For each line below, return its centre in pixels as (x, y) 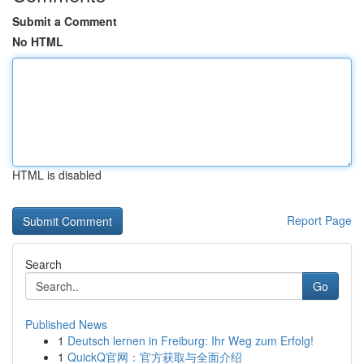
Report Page (319, 220)
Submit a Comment (65, 21)
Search (43, 264)
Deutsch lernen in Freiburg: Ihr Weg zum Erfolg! (191, 340)
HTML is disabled (57, 175)
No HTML (38, 41)
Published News (66, 324)
